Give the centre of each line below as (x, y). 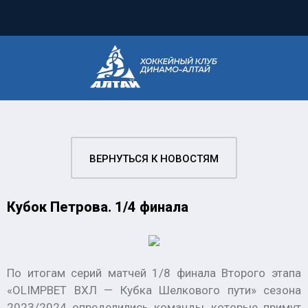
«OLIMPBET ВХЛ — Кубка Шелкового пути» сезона (154, 290)
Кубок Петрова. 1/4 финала (98, 207)
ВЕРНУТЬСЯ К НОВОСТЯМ (154, 159)
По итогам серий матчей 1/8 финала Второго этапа (154, 273)
